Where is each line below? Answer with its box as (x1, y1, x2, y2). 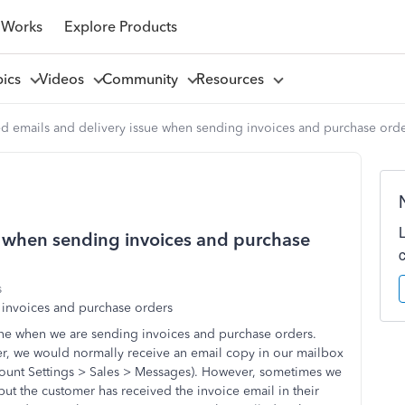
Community (101, 70, 185, 88)
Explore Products (63, 17, 177, 35)
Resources (195, 70, 271, 88)
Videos (38, 70, 91, 88)
